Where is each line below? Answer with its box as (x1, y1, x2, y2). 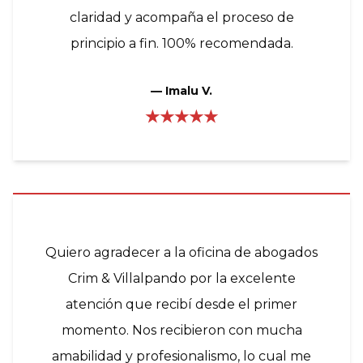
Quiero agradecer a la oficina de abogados (45, 244, 318, 260)
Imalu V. (165, 83, 212, 98)
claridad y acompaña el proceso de (69, 9, 294, 25)
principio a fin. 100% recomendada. (70, 35, 293, 51)
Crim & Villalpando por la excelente (67, 270, 296, 286)
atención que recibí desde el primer (66, 296, 297, 312)
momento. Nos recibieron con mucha (61, 322, 302, 338)
